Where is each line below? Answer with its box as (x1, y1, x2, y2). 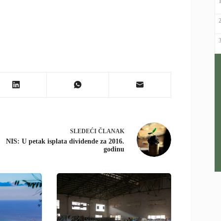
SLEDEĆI (70, 127, 98, 135)
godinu (103, 145, 124, 153)
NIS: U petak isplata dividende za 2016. (5, 137, 124, 145)
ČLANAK (98, 127, 124, 135)
